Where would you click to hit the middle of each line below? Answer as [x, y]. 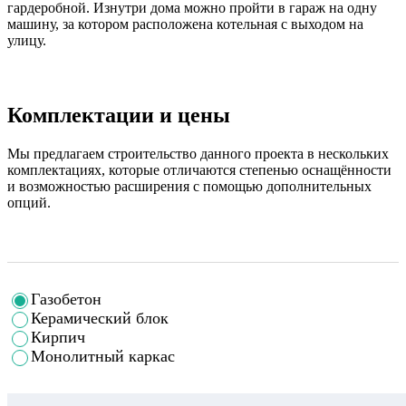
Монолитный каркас [103, 356]
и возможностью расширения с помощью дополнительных [189, 186]
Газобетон [66, 299]
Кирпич [58, 337]
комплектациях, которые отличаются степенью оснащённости [199, 169]
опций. [29, 202]
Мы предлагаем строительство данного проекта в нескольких [198, 153]
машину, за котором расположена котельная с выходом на [185, 24]
